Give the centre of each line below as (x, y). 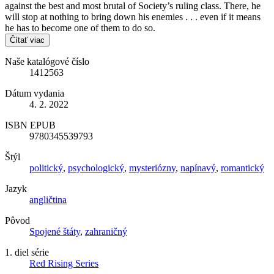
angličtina (48, 200)
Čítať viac (27, 40)
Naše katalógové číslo (47, 62)
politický (46, 168)
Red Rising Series (64, 264)
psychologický (96, 168)
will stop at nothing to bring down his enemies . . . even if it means (133, 17)
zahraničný (106, 232)
